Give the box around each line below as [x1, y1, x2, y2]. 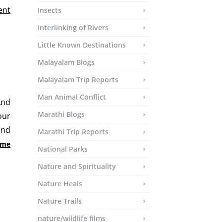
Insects [38, 5, 61, 15]
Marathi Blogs [38, 110, 85, 119]
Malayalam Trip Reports [38, 75, 118, 84]
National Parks [38, 144, 88, 154]
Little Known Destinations [38, 40, 126, 50]
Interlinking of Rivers [38, 23, 109, 32]
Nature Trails [38, 196, 82, 206]
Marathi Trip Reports [38, 127, 109, 136]
